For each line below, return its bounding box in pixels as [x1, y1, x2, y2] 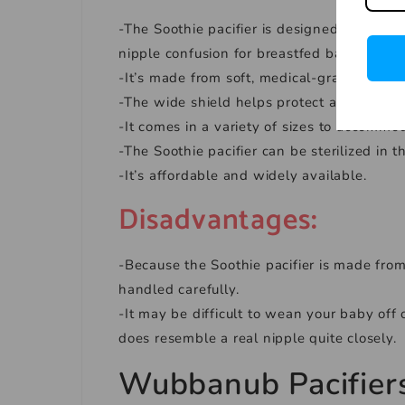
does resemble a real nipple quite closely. [118, 329, 397, 347]
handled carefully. [118, 280, 244, 298]
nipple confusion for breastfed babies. [118, 44, 378, 62]
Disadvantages [118, 197, 312, 244]
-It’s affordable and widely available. [118, 166, 367, 184]
